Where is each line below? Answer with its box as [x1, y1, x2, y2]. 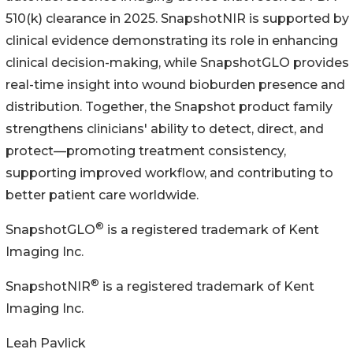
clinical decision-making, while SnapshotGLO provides [6, 55, 349, 71]
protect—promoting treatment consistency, [6, 143, 286, 159]
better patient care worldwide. [6, 188, 199, 203]
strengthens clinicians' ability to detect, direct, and [6, 121, 324, 137]
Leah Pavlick [6, 336, 86, 351]
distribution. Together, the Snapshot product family [6, 99, 333, 115]
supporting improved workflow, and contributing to [6, 165, 333, 181]
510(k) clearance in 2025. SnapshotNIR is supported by [6, 11, 349, 27]
